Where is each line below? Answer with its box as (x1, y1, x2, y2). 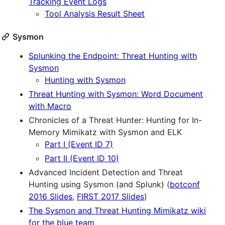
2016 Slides (29, 191, 72, 201)
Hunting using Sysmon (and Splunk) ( (29, 179, 170, 189)
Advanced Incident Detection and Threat (29, 167, 183, 177)
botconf (170, 179, 200, 189)
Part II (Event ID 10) (45, 153, 119, 163)
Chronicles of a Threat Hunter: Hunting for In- (29, 115, 202, 125)
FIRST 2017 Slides (77, 191, 144, 201)
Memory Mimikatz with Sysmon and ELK (29, 127, 182, 137)
